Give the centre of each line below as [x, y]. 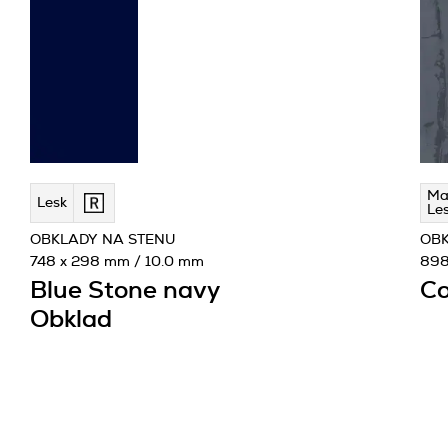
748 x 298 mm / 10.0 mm [117, 262]
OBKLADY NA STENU [102, 240]
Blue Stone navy [124, 291]
